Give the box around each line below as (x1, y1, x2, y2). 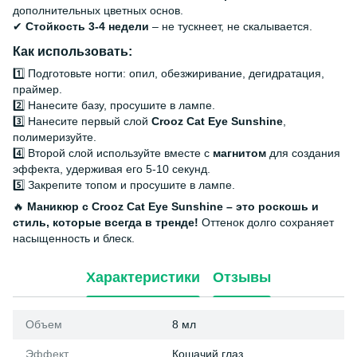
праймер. (13, 82, 62, 96)
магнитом (213, 146, 266, 159)
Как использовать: (13, 43, 132, 58)
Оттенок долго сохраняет (198, 215, 334, 229)
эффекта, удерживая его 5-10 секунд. (13, 162, 210, 175)
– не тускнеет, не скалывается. (149, 20, 312, 33)
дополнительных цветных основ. (13, 4, 183, 17)
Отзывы (213, 269, 271, 286)
